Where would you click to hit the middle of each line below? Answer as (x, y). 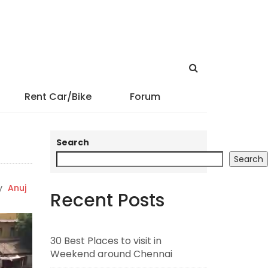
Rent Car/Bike (58, 97)
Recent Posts (107, 200)
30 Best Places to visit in (106, 241)
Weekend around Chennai (111, 254)
